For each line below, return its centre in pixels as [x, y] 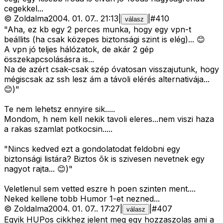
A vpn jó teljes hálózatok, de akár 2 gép [79, 50]
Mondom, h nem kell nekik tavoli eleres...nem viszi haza [109, 119]
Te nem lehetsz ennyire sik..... [59, 109]
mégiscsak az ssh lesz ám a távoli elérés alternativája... [107, 79]
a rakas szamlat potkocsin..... [58, 129]
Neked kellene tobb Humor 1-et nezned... [82, 199]
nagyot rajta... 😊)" [38, 169]
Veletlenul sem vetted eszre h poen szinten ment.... [100, 189]
